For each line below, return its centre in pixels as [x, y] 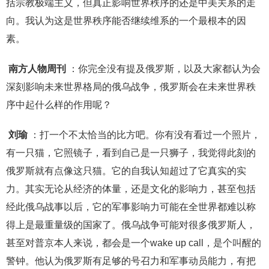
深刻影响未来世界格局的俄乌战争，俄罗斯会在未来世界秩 [131, 87]
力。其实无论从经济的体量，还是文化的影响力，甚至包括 [131, 189]
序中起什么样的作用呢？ [59, 105]
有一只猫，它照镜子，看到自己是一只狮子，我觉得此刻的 [131, 153]
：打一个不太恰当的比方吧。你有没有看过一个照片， [145, 135]
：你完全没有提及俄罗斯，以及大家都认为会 [165, 69]
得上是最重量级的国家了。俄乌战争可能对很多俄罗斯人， [131, 225]
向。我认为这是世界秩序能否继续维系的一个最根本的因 [126, 21]
